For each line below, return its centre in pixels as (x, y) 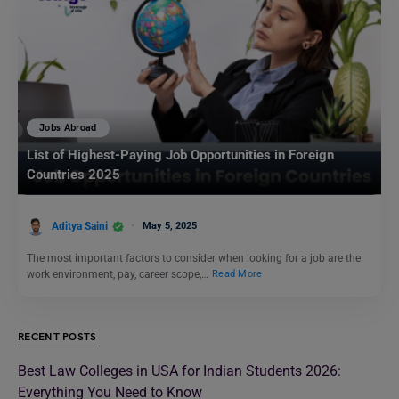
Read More (237, 274)
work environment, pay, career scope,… (119, 274)
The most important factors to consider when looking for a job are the (194, 258)
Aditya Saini (80, 226)
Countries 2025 (73, 175)
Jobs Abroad (68, 128)
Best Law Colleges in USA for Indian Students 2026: (179, 371)
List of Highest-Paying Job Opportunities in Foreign (180, 155)
